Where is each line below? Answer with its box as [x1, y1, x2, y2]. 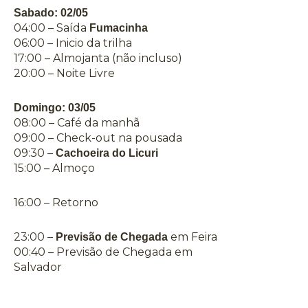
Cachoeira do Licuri [56, 147, 158, 159]
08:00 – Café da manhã [14, 116, 140, 130]
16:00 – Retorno [14, 196, 98, 210]
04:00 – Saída [14, 21, 89, 35]
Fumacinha [89, 22, 148, 34]
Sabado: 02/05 [14, 7, 88, 19]
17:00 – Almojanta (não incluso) [14, 52, 182, 65]
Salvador [14, 261, 62, 274]
